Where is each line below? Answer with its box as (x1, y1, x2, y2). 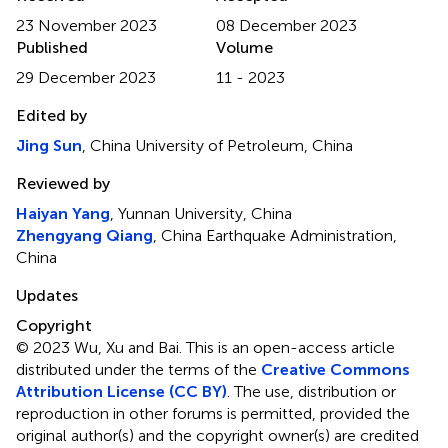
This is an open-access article (186, 338, 395, 358)
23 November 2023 (16, 16, 157, 36)
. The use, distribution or (227, 382, 396, 402)
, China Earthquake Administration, (153, 226, 397, 246)
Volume (216, 38, 273, 58)
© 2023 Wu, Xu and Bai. (16, 338, 186, 358)
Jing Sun (16, 136, 82, 156)
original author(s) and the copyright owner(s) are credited (16, 426, 419, 446)
